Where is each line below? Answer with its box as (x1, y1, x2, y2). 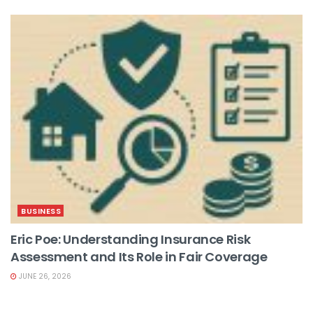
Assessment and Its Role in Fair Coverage (10, 248, 268, 266)
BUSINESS (21, 205, 61, 217)
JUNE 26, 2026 (17, 271, 71, 282)
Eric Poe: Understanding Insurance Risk (10, 231, 251, 249)
